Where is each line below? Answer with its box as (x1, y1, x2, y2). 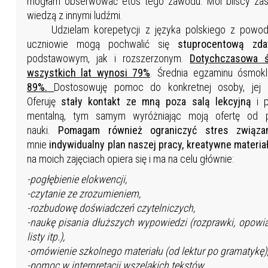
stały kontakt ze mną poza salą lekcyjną (61, 95, 251, 108)
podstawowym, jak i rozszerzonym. (26, 52, 190, 65)
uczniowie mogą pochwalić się (26, 38, 178, 51)
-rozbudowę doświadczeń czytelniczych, (26, 202, 195, 215)
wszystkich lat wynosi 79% (26, 66, 150, 80)
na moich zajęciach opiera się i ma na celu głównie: (26, 153, 234, 166)
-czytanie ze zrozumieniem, (26, 187, 141, 200)
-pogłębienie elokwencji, (26, 173, 127, 186)
